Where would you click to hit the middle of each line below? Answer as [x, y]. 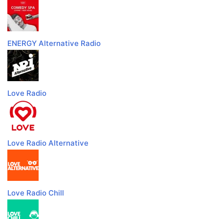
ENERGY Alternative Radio [54, 44]
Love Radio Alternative [48, 143]
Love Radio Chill [36, 193]
